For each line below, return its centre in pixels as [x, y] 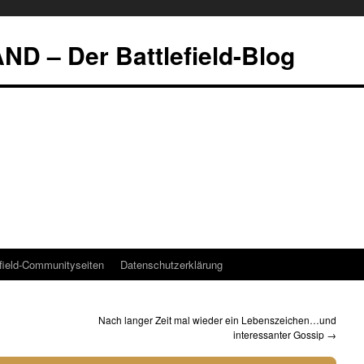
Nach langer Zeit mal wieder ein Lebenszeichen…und [217, 320]
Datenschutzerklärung [171, 264]
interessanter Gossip [280, 334]
